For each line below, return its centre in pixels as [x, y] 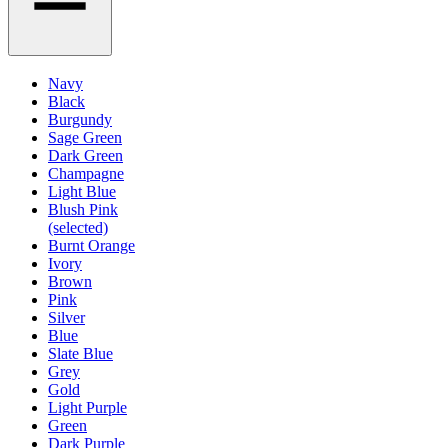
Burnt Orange [91, 245]
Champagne [86, 173]
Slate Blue [80, 353]
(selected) [78, 227]
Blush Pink [83, 209]
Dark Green [85, 155]
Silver [66, 317]
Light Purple [87, 407]
